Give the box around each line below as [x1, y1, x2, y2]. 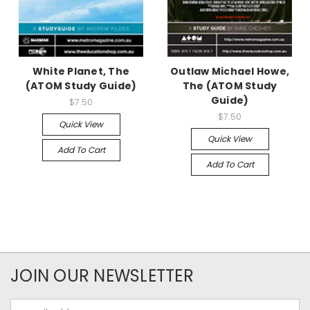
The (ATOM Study [182, 78, 277, 93]
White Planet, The [32, 64, 130, 78]
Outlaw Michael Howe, [170, 64, 289, 78]
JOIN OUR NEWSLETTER [10, 264, 194, 287]
